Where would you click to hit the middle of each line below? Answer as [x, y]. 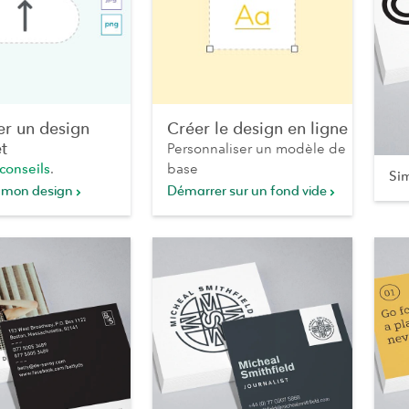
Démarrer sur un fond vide [247, 192]
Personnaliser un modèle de [257, 149]
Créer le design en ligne [257, 129]
